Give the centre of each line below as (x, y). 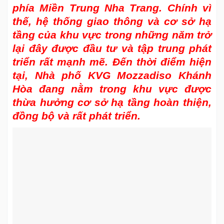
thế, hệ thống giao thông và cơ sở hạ (112, 21)
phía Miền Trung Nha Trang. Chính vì (112, 7)
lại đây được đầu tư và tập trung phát (112, 48)
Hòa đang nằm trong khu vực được (112, 88)
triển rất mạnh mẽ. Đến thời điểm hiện (112, 61)
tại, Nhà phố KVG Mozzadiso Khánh (112, 75)
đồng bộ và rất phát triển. (76, 115)
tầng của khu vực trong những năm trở (112, 34)
